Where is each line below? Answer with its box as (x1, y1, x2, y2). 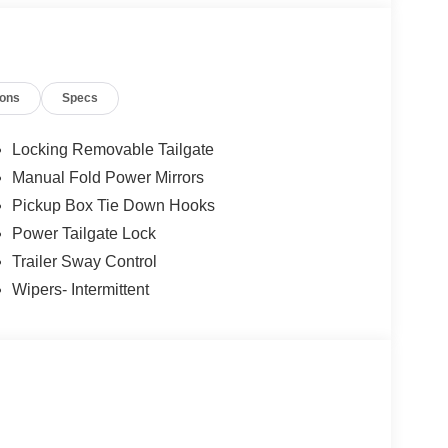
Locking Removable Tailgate (11, 140, 214, 158)
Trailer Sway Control (11, 252, 157, 270)
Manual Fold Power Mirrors (11, 168, 204, 186)
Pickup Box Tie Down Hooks (11, 196, 215, 214)
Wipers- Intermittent (11, 280, 149, 298)
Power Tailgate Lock (11, 224, 156, 242)
